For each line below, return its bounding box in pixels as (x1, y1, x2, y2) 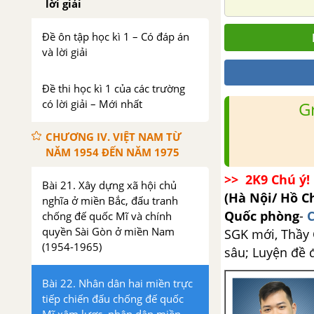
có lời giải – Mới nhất (42, 97, 142, 111)
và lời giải (42, 45, 88, 59)
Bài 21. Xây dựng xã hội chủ (42, 178, 177, 192)
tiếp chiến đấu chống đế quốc (42, 292, 184, 306)
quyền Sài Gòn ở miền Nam (42, 224, 175, 238)
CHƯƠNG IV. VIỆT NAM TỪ (46, 130, 182, 144)
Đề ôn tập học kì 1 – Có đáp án (42, 29, 189, 43)
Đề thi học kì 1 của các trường (42, 81, 185, 95)
